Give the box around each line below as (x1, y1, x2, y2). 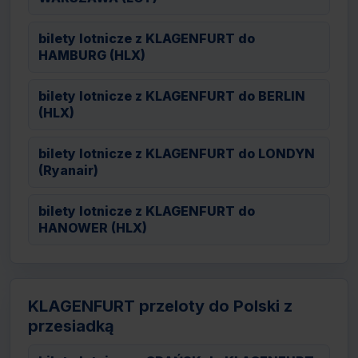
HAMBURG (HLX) (38, 47, 145, 63)
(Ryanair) (38, 162, 98, 178)
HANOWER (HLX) (38, 220, 147, 236)
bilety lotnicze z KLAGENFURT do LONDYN (38, 145, 315, 161)
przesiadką (28, 316, 114, 336)
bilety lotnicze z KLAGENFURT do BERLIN (38, 88, 305, 104)
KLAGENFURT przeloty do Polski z (28, 296, 292, 316)
